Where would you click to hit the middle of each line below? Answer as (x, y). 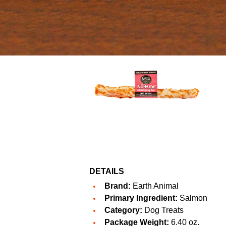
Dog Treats (163, 210)
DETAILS (107, 172)
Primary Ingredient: (141, 198)
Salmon (192, 198)
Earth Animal (156, 186)
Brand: (118, 186)
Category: (123, 210)
